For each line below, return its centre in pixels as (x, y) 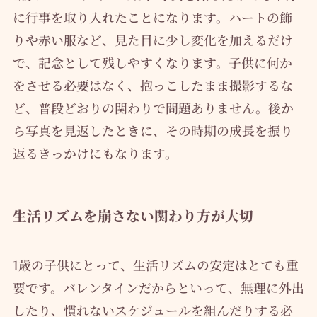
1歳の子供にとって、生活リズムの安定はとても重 (155, 264)
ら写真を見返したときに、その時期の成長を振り (152, 131)
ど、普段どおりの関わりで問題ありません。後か (153, 108)
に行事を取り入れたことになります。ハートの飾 (152, 17)
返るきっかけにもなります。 (95, 153)
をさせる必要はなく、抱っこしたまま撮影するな (152, 85)
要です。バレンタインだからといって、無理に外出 (158, 287)
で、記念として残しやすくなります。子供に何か (152, 63)
